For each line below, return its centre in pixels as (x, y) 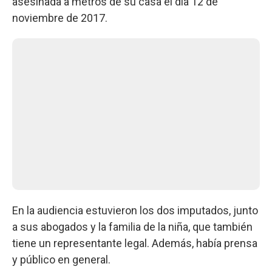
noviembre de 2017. (60, 18)
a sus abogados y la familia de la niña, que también (132, 226)
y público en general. (61, 259)
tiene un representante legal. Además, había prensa (135, 243)
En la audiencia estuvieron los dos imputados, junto (135, 210)
